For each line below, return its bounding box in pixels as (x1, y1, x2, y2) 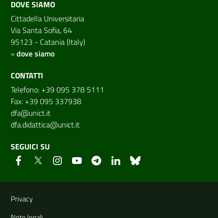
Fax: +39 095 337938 (11, 95, 81, 107)
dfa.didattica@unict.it (11, 118, 80, 130)
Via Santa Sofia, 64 (11, 24, 72, 36)
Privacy (11, 193, 33, 204)
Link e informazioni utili (2, 178, 138, 200)
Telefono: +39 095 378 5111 (11, 83, 104, 95)
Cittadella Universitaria (11, 12, 84, 24)
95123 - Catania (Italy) (11, 36, 85, 48)
